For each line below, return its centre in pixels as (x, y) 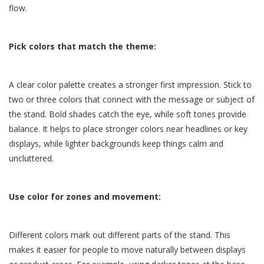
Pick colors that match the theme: (82, 47)
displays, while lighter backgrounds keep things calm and (116, 144)
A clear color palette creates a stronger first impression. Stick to (130, 85)
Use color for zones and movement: (85, 197)
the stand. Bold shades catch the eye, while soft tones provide (128, 114)
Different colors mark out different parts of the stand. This (120, 235)
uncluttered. (31, 159)
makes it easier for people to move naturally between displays (127, 250)
